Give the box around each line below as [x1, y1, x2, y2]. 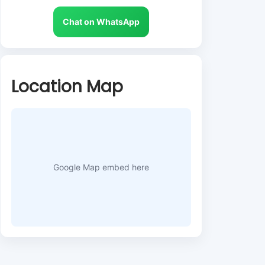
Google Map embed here [53, 162, 149, 172]
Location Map [11, 75, 123, 98]
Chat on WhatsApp [63, 17, 140, 27]
